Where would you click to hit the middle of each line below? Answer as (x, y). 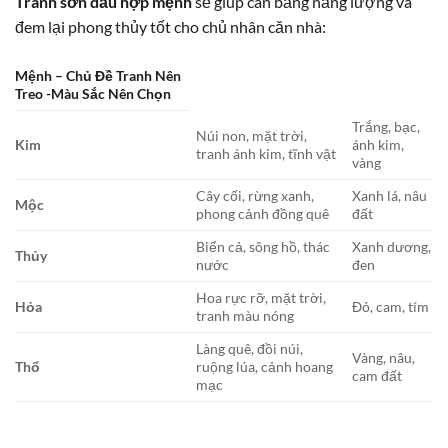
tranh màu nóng (245, 315)
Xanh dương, (392, 246)
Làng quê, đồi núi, (250, 348)
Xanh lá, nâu (390, 195)
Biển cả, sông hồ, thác (263, 246)
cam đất (377, 375)
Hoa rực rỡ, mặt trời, (261, 297)
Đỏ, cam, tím (391, 306)
